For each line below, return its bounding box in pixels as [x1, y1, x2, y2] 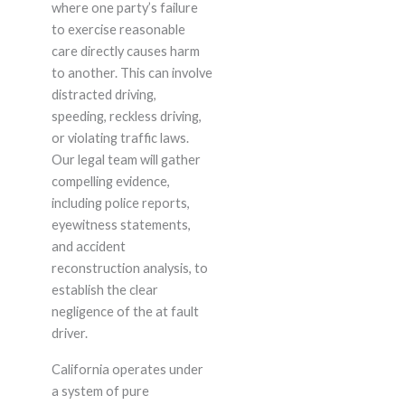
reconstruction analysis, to [51, 260, 208, 277]
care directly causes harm [51, 43, 200, 60]
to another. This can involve [51, 65, 212, 81]
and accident [51, 239, 126, 255]
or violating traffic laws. [51, 130, 189, 146]
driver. [51, 325, 88, 342]
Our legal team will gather [51, 152, 201, 168]
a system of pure [51, 383, 149, 400]
